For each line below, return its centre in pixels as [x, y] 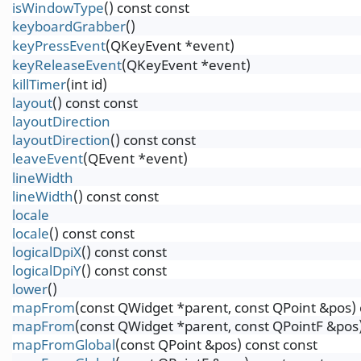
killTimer [39, 84]
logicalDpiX [47, 252]
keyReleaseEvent [67, 65]
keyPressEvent [59, 46]
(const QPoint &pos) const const [216, 344]
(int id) [87, 84]
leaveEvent [48, 158]
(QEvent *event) [135, 158]
